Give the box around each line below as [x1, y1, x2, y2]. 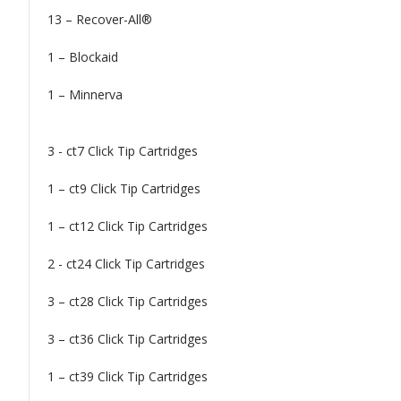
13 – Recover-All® [47, 10, 156, 28]
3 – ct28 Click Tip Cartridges [47, 292, 208, 310]
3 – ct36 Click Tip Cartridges [47, 329, 208, 347]
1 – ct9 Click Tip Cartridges [47, 179, 200, 197]
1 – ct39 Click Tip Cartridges [47, 367, 208, 385]
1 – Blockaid [47, 47, 118, 65]
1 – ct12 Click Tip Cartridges [47, 217, 208, 235]
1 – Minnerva [47, 85, 123, 103]
